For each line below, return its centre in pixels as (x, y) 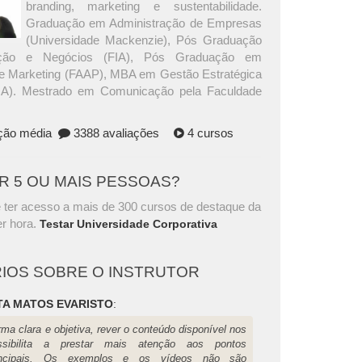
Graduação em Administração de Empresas (143, 23)
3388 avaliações (114, 133)
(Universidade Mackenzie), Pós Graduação (143, 40)
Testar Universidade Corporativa (129, 223)
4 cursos (209, 133)
